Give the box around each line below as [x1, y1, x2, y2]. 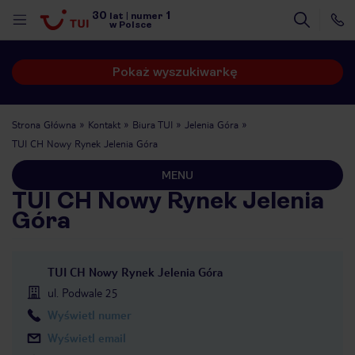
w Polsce [109, 19, 153, 30]
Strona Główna [12, 118, 76, 131]
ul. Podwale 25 [48, 284, 118, 300]
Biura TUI [132, 118, 173, 131]
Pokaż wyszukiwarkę [113, 64, 238, 79]
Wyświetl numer [48, 307, 132, 322]
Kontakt [88, 118, 120, 131]
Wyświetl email [48, 330, 126, 345]
